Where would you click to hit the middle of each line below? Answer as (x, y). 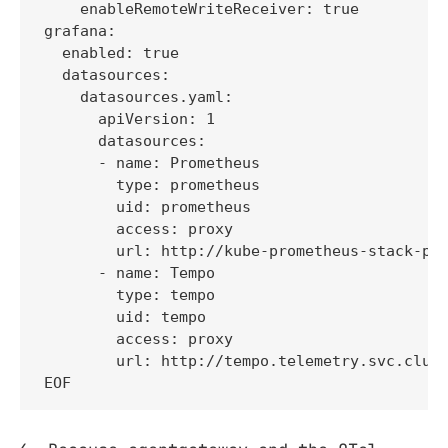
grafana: (80, 30)
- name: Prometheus (152, 162)
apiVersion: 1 (129, 118)
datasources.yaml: (138, 96)
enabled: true (111, 52)
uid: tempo (125, 316)
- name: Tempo (129, 272)
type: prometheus (152, 184)
